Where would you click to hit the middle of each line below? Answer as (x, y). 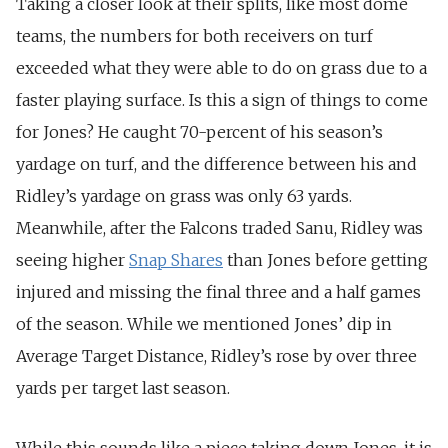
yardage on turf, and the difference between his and (216, 164)
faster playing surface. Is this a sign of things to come (222, 100)
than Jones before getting (325, 260)
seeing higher (72, 260)
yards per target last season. (123, 388)
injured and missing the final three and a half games (218, 292)
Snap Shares (176, 260)
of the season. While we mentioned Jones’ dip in (204, 324)
